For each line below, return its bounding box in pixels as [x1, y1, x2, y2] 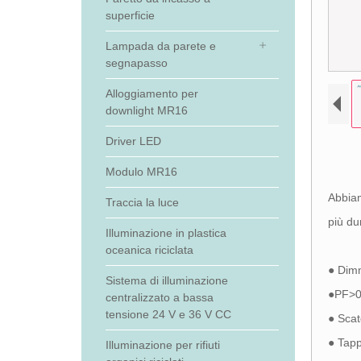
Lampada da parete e [105, 39, 216, 52]
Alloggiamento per [105, 87, 198, 100]
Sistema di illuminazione [105, 274, 228, 287]
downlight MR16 [105, 104, 188, 117]
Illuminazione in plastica [105, 226, 226, 239]
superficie [105, 9, 155, 22]
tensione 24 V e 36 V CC [105, 308, 231, 321]
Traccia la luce [105, 196, 179, 209]
